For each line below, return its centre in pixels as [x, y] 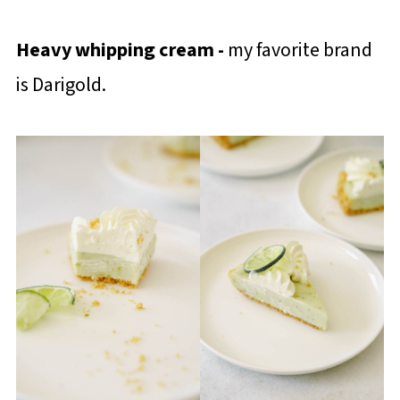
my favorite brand [300, 50]
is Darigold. [62, 85]
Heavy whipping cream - [121, 50]
